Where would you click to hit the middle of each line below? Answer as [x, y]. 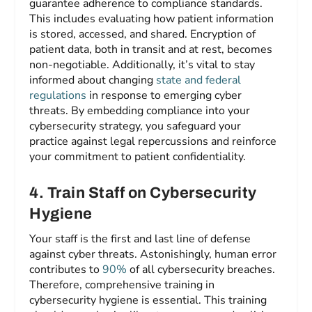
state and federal [199, 80]
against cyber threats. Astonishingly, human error [153, 254]
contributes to [66, 269]
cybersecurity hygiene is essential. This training [148, 300]
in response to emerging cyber [166, 96]
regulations [60, 96]
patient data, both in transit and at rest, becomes [151, 50]
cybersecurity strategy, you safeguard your [135, 126]
